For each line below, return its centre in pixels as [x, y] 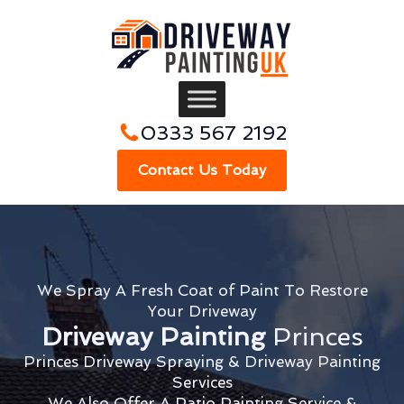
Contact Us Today [202, 170]
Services [202, 382]
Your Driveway [202, 311]
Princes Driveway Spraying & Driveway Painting [202, 362]
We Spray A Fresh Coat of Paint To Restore [202, 290]
